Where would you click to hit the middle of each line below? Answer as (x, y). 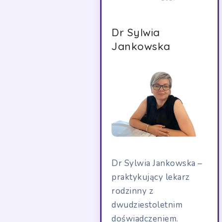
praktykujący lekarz (151, 177)
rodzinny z (132, 191)
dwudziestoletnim (147, 205)
